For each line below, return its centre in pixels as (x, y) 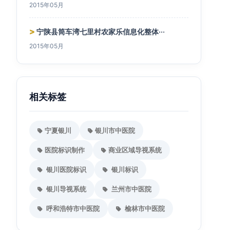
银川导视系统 (65, 189)
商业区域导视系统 (135, 150)
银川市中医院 (115, 130)
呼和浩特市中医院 (72, 208)
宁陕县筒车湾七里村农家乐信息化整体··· (100, 32)
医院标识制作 (65, 150)
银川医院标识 (65, 169)
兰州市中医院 (131, 189)
